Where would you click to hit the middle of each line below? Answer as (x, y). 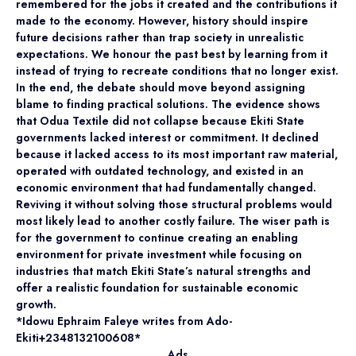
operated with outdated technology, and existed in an (160, 170)
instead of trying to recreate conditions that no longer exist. (177, 70)
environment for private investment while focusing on (159, 254)
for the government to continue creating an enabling (157, 237)
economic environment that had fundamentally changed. (166, 187)
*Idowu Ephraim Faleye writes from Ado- (124, 321)
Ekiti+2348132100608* (78, 337)
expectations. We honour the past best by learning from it (172, 54)
